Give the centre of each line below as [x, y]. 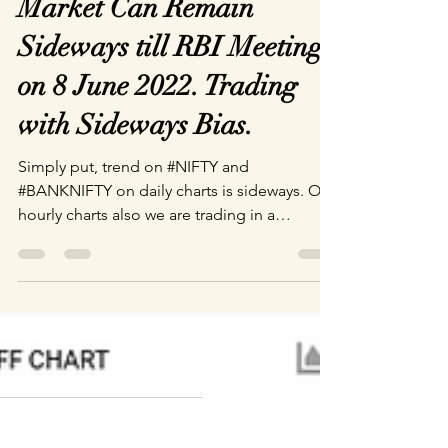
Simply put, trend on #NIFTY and [133, 196]
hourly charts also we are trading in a [146, 244]
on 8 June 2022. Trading [158, 116]
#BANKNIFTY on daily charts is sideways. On [174, 220]
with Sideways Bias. [136, 155]
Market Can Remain [136, 38]
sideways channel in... [94, 268]
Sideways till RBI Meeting [170, 77]
